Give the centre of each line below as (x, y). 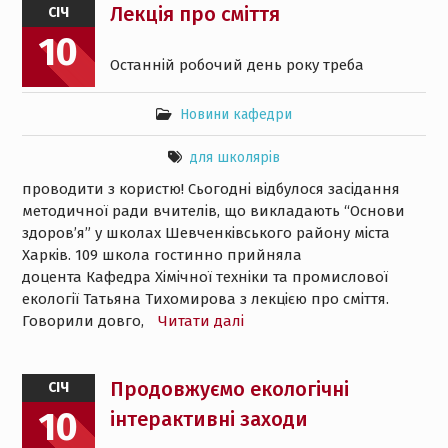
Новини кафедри (235, 114)
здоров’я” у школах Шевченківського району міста (205, 233)
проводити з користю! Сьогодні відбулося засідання (210, 189)
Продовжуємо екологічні (229, 389)
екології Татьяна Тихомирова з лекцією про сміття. (205, 299)
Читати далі (200, 321)
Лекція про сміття (194, 14)
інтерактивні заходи (208, 419)
